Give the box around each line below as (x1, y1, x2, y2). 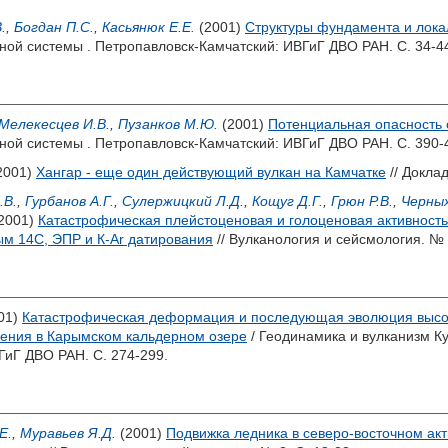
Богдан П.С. (14, 19, 94, 35)
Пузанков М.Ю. (118, 116, 218, 132)
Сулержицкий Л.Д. (122, 193, 244, 209)
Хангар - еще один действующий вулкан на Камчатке (36, 164, 386, 180)
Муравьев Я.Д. (20, 425, 116, 441)
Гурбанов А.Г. (25, 193, 114, 209)
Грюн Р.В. (331, 193, 393, 209)
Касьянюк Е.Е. (102, 19, 195, 35)
